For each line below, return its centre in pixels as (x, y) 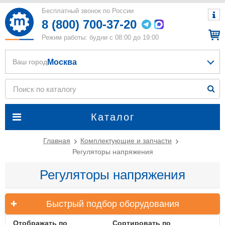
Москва (62, 62)
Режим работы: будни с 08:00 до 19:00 (100, 37)
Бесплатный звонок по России (89, 11)
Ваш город (30, 62)
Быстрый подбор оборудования (113, 204)
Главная (57, 141)
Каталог (113, 117)
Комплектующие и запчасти (126, 141)
